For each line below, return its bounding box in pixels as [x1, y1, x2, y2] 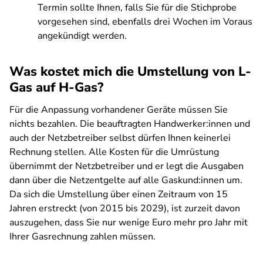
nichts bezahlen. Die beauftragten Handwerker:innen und [9, 117, 250, 130]
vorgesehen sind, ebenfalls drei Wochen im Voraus [38, 15, 252, 28]
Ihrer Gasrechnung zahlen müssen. [9, 230, 156, 243]
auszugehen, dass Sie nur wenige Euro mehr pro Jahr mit [9, 216, 248, 229]
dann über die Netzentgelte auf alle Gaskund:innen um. [9, 174, 242, 187]
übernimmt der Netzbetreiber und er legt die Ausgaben [9, 160, 244, 173]
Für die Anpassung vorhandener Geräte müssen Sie [9, 103, 228, 116]
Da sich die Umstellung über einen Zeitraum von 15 [9, 188, 228, 201]
